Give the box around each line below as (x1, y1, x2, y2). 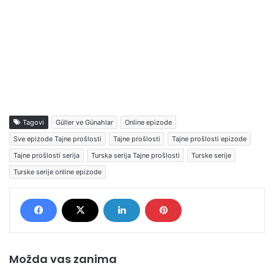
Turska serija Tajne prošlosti (91, 150, 180, 160)
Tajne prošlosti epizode (172, 134, 246, 143)
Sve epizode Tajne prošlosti (13, 134, 102, 143)
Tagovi (21, 117, 44, 127)
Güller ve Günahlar (56, 117, 113, 127)
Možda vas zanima (9, 251, 117, 267)
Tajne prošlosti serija (13, 150, 80, 160)
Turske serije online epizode (13, 167, 102, 176)
